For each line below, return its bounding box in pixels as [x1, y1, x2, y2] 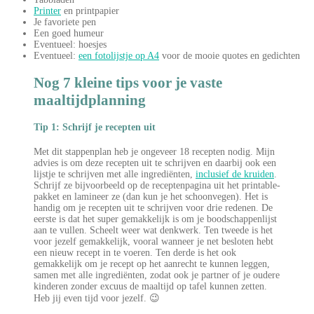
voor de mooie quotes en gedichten [159, 50, 300, 62]
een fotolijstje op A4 [78, 50, 159, 62]
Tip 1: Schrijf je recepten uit [34, 122, 156, 133]
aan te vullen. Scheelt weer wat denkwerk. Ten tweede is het [34, 225, 273, 236]
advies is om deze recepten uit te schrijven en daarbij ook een [34, 158, 276, 169]
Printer [34, 6, 61, 17]
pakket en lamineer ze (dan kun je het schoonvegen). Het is [34, 191, 268, 203]
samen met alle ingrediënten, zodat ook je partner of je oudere [34, 270, 280, 281]
